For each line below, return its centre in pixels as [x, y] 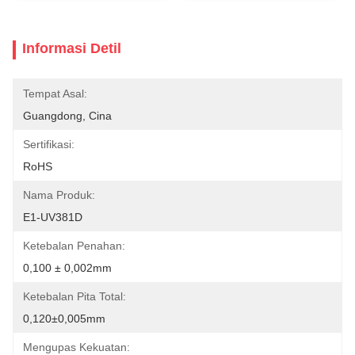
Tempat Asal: [55, 94]
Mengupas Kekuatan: [76, 347]
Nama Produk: [59, 195]
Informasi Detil [72, 48]
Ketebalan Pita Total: [74, 296]
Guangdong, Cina [67, 116]
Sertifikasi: [49, 144]
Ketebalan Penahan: [74, 246]
